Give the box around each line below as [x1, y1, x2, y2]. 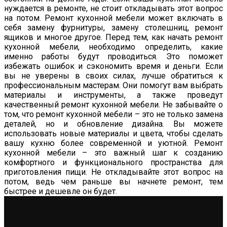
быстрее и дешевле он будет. [4, 186, 117, 196]
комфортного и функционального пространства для [4, 157, 223, 167]
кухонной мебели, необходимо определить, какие [4, 42, 223, 52]
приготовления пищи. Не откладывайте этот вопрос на [4, 167, 223, 177]
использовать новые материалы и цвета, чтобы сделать [4, 128, 223, 138]
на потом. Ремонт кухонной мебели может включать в [4, 13, 223, 23]
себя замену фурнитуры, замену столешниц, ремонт [4, 22, 223, 32]
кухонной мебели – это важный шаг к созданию [4, 147, 223, 158]
